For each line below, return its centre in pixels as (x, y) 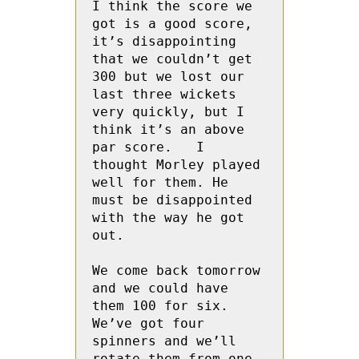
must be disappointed (172, 200)
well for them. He (160, 182)
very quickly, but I (168, 112)
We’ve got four (148, 323)
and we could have (160, 288)
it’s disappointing (164, 41)
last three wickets (164, 94)
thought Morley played (176, 165)
